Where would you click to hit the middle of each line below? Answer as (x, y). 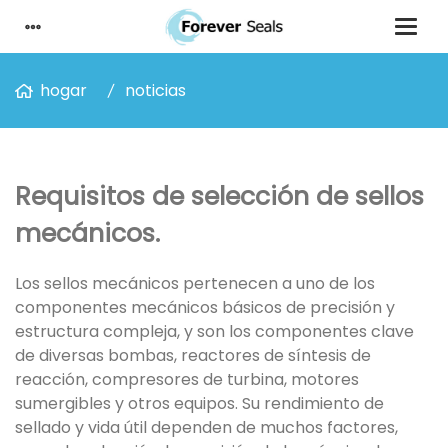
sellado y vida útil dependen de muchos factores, (206, 427)
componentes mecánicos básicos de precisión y (205, 307)
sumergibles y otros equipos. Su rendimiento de (199, 403)
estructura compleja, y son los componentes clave (214, 331)
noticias (155, 90)
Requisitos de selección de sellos (219, 196)
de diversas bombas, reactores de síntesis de (193, 355)
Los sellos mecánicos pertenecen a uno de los (195, 283)
